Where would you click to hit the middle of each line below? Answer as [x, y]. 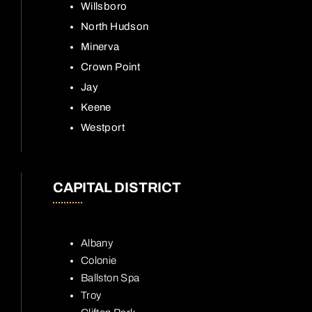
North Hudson [115, 27]
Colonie [99, 261]
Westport [103, 128]
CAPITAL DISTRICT [117, 188]
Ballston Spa [110, 278]
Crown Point [110, 67]
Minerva [100, 47]
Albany [97, 243]
